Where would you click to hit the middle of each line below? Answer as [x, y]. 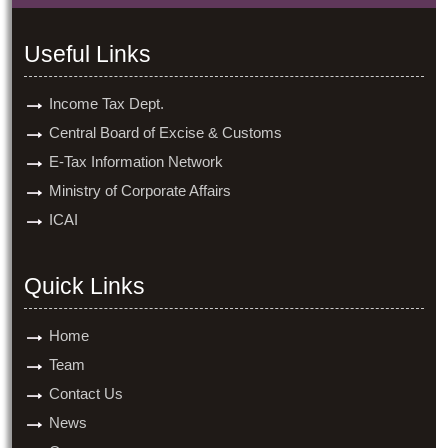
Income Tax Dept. [106, 103]
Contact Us [86, 393]
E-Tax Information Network [136, 161]
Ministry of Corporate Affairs [140, 190]
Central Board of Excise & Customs [165, 132]
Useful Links [87, 54]
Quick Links [84, 286]
